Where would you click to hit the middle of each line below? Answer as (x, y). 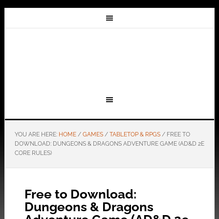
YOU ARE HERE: (36, 134)
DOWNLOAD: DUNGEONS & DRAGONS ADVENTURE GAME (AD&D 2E (109, 144)
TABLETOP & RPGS (135, 134)
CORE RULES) (33, 153)
